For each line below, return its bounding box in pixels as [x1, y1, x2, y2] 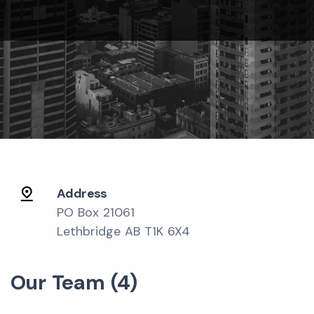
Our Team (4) [11, 269, 137, 296]
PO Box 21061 [57, 204, 135, 221]
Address [57, 185, 107, 202]
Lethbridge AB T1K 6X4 [57, 223, 190, 240]
